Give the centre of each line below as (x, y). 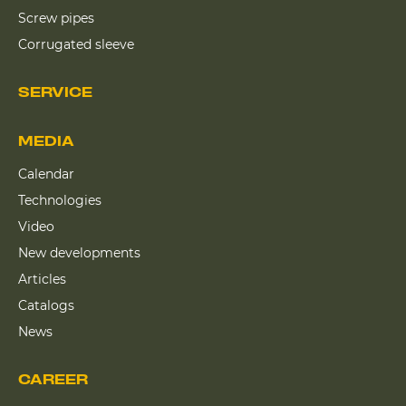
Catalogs (46, 305)
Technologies (60, 200)
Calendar (46, 174)
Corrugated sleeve (76, 44)
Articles (42, 279)
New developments (79, 252)
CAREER (53, 379)
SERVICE (55, 92)
